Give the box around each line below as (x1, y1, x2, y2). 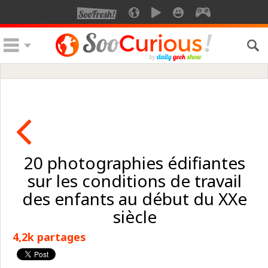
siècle (112, 205, 157, 228)
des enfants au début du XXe (22, 187, 247, 210)
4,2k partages (13, 230, 86, 244)
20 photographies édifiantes (24, 151, 245, 174)
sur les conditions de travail (28, 169, 242, 192)
